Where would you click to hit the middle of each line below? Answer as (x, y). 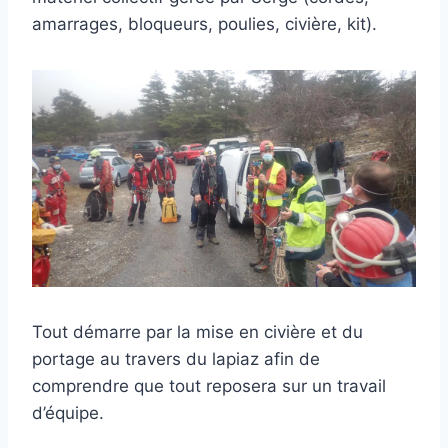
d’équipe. (68, 412)
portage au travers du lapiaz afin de (176, 358)
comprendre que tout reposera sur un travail (209, 385)
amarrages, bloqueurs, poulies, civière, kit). (204, 24)
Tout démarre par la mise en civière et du (197, 331)
